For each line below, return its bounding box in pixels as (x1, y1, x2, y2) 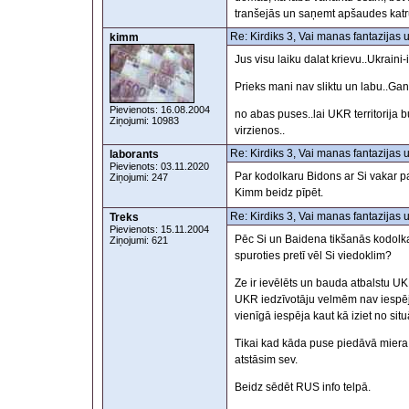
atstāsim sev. (235, 353, 300, 367)
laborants (110, 148, 159, 161)
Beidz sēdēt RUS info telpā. (235, 381, 371, 394)
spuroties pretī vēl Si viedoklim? (235, 249, 392, 262)
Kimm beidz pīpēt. (235, 186, 323, 199)
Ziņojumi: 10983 (110, 115, 179, 126)
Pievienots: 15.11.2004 (110, 224, 209, 235)
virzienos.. (235, 124, 285, 138)
